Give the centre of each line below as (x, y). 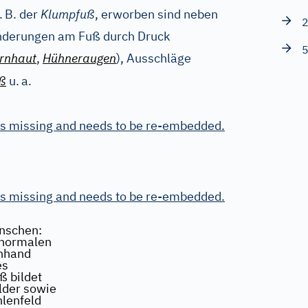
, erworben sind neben (156, 14)
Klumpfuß (68, 14)
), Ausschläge (154, 58)
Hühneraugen (79, 58)
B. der (23, 14)
